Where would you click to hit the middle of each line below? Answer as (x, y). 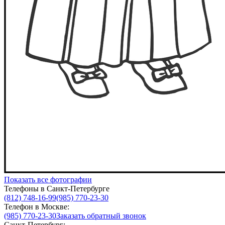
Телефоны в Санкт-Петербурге (57, 189)
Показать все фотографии (48, 180)
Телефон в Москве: (37, 207)
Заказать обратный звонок (101, 216)
